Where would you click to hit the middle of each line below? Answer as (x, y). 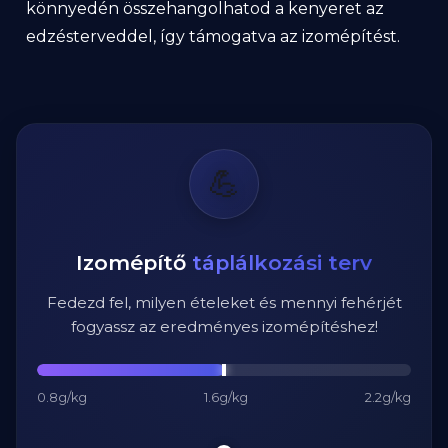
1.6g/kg (226, 397)
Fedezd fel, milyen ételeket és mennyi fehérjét (224, 302)
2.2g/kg (388, 397)
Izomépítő (134, 262)
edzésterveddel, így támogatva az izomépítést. (213, 36)
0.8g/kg (62, 397)
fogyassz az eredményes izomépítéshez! (224, 326)
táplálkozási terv (282, 262)
